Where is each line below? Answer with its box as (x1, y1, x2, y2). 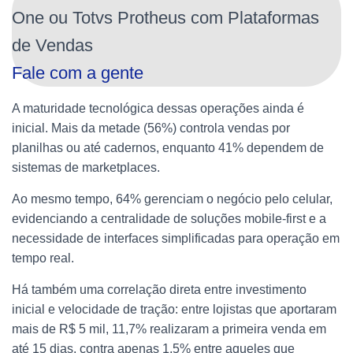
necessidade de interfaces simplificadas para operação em (12, 231, 340, 245)
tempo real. (12, 251, 74, 265)
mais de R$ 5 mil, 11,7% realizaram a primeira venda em (12, 321, 326, 336)
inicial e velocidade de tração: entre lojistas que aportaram (12, 302, 336, 316)
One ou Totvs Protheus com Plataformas (12, 7, 319, 28)
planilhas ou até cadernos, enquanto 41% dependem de (12, 140, 324, 154)
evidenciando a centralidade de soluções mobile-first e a (12, 211, 326, 225)
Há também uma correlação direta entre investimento (12, 282, 307, 296)
